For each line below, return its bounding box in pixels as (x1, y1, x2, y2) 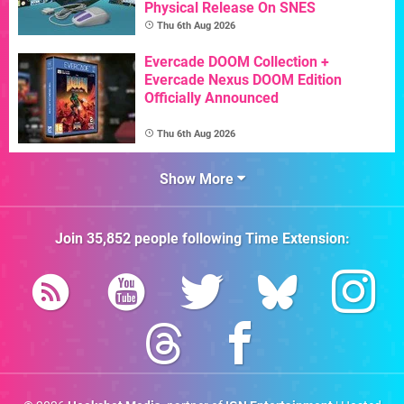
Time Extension (244, 229, 345, 247)
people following (130, 229, 245, 247)
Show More (159, 170, 237, 188)
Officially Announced (144, 88, 279, 106)
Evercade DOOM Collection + (144, 52, 329, 70)
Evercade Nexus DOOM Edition (144, 70, 342, 88)
